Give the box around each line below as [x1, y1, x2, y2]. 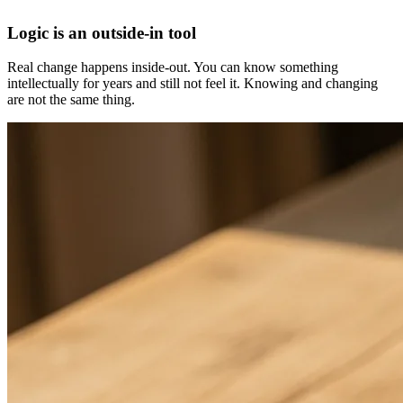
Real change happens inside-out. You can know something [7, 59, 338, 76]
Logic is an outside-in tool [7, 22, 196, 42]
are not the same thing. [7, 92, 135, 108]
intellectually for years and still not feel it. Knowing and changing [7, 76, 378, 92]
